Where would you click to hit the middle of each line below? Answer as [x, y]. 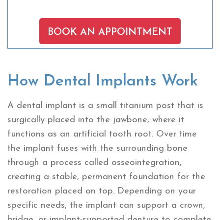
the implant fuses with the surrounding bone [97, 148]
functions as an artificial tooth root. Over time [102, 134]
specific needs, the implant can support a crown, [106, 205]
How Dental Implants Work [103, 81]
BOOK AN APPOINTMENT [110, 32]
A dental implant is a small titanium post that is [105, 106]
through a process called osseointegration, [95, 163]
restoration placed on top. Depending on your [102, 191]
